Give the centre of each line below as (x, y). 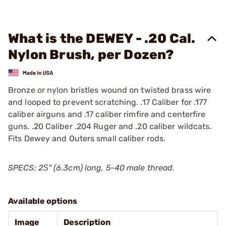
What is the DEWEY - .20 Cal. (102, 39)
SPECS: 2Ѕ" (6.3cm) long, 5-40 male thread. (92, 167)
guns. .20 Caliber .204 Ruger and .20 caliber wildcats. (110, 126)
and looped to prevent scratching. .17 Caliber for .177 (108, 102)
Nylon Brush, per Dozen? (91, 55)
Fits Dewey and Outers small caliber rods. (87, 138)
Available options (43, 201)
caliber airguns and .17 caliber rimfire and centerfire (107, 114)
